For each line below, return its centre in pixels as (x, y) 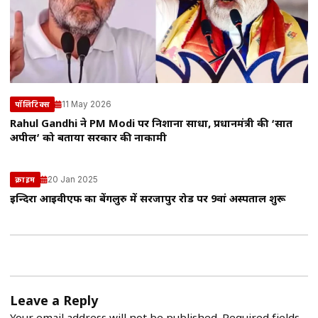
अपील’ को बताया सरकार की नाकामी (88, 139)
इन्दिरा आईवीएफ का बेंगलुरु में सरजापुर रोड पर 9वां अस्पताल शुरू (148, 200)
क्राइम (25, 180)
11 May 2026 (87, 104)
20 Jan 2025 (72, 179)
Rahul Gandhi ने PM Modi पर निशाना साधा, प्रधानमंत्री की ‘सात (151, 125)
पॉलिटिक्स (32, 105)
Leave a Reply (54, 302)
